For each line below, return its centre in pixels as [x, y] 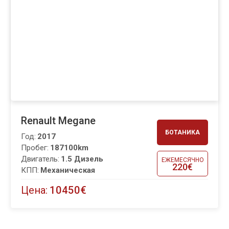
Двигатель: [40, 159]
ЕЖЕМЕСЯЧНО [182, 160]
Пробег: [35, 148]
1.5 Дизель [82, 159]
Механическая [68, 170]
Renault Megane [58, 121]
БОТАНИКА [182, 133]
